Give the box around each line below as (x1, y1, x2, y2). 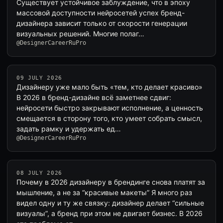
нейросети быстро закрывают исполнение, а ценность (16, 104, 203, 112)
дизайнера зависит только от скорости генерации (16, 19, 187, 27)
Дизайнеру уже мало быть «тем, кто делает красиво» (16, 83, 203, 91)
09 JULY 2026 (16, 75, 62, 81)
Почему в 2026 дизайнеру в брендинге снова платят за (16, 178, 205, 186)
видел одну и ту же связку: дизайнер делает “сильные (16, 199, 204, 207)
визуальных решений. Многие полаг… (16, 29, 144, 38)
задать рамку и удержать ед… (16, 124, 121, 133)
